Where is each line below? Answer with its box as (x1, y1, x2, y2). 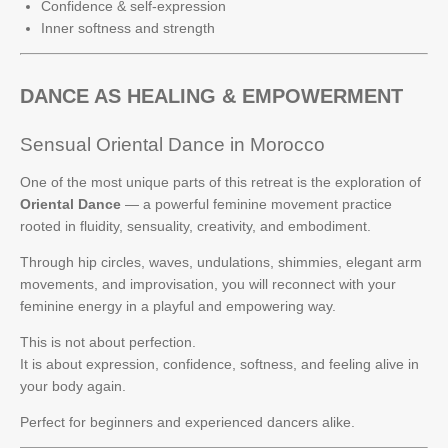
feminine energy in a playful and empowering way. (20, 298, 336, 314)
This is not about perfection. (20, 334, 196, 350)
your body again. (20, 378, 126, 394)
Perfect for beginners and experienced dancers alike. (20, 414, 355, 430)
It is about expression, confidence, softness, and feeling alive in (20, 356, 419, 372)
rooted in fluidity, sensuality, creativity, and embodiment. (20, 218, 371, 234)
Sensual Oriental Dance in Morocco (20, 134, 325, 155)
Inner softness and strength (41, 19, 215, 36)
